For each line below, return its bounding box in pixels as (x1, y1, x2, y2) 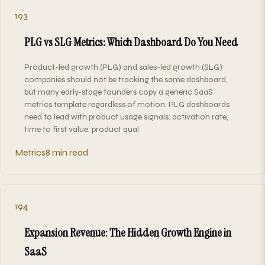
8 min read (46, 146, 88, 158)
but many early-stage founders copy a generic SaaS (24, 86, 213, 97)
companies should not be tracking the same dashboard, (24, 74, 228, 85)
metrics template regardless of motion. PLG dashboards (24, 99, 230, 109)
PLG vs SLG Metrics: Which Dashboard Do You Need (24, 34, 238, 50)
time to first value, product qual (24, 124, 139, 134)
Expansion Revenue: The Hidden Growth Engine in (24, 224, 231, 240)
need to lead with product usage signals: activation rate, (24, 111, 228, 122)
